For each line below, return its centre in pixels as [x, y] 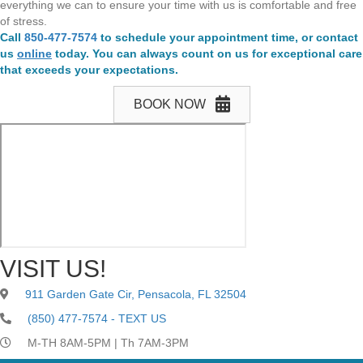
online [34, 54]
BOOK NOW [169, 105]
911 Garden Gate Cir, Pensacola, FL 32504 [136, 295]
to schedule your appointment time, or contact [228, 38]
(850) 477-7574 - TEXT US [97, 319]
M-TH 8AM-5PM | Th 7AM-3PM [108, 343]
